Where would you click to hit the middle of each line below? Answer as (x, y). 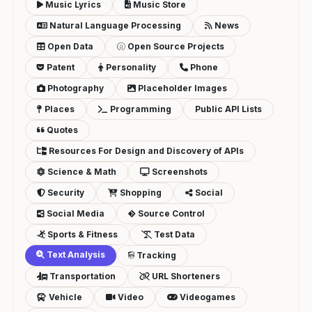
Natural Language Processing (114, 25)
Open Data (69, 46)
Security (65, 192)
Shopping (140, 192)
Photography (75, 88)
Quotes (61, 130)
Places (58, 109)
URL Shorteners (185, 276)
